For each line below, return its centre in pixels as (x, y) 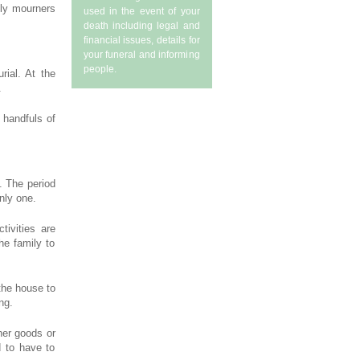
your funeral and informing (141, 55)
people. (100, 69)
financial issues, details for (141, 40)
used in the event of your (141, 11)
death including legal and (141, 26)
